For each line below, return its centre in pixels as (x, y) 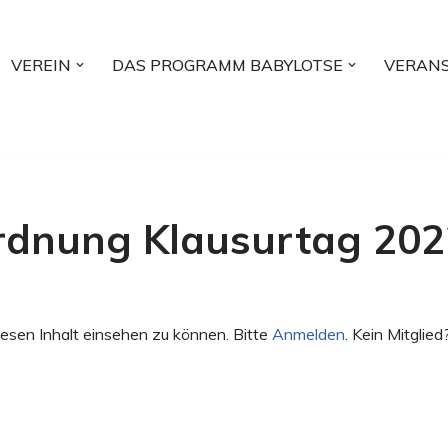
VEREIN (41, 65)
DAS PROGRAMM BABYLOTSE (227, 65)
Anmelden (308, 333)
